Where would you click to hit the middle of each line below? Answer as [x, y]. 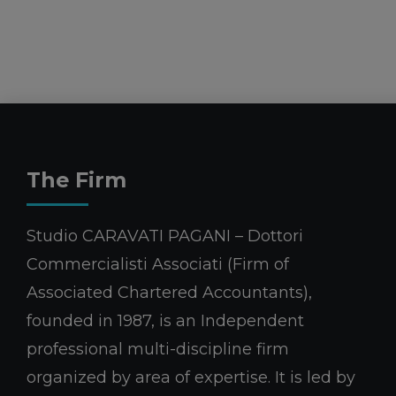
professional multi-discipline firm [158, 349]
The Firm [76, 179]
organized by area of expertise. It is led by [191, 377]
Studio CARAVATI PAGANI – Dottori [165, 236]
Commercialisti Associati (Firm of [158, 264]
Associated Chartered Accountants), [169, 292]
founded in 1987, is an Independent [165, 320]
